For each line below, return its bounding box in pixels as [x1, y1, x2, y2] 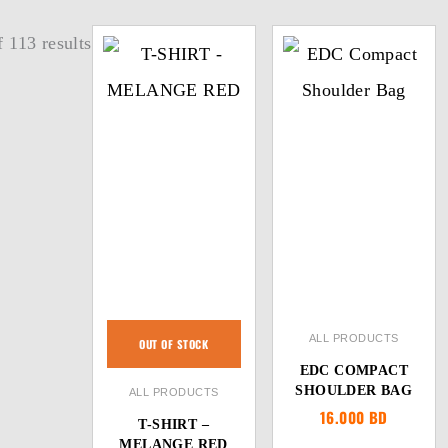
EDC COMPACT [299, 363, 409, 378]
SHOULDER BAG [295, 383, 413, 398]
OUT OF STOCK [139, 336, 209, 352]
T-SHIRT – [138, 417, 209, 432]
